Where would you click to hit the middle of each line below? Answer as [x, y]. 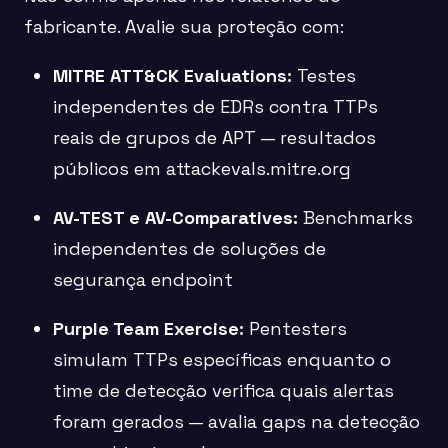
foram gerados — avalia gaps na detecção [237, 422]
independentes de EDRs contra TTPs [216, 107]
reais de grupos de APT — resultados [215, 138]
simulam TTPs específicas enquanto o [222, 360]
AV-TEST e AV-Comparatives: [176, 218]
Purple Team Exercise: [149, 329]
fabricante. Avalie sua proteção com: [184, 27]
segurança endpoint [143, 280]
